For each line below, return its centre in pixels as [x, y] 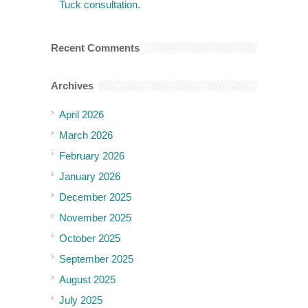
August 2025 [87, 279]
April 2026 [81, 114]
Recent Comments [95, 47]
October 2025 [90, 238]
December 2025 [95, 197]
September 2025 [96, 258]
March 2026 [86, 135]
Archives [72, 85]
